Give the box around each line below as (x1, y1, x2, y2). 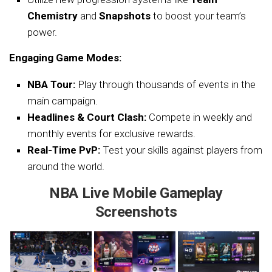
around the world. (27, 160, 104, 172)
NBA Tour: (27, 78, 75, 90)
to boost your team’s (151, 9, 246, 22)
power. (27, 25, 57, 38)
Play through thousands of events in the (75, 78, 256, 90)
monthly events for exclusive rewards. (27, 127, 195, 140)
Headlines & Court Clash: (27, 110, 146, 123)
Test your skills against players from (100, 143, 262, 156)
